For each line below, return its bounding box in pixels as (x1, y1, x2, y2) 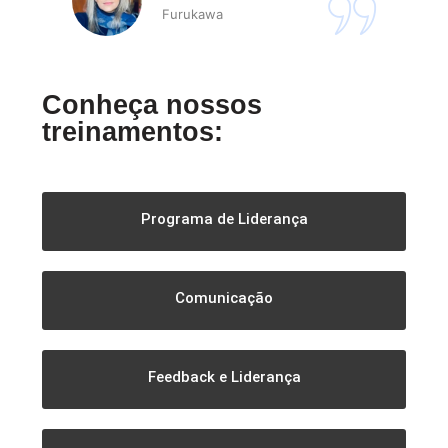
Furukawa (214, 6, 276, 23)
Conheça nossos (42, 90, 262, 121)
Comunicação (175, 289, 273, 308)
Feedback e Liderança (147, 368, 301, 387)
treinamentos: (42, 117, 223, 148)
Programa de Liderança (140, 210, 308, 229)
